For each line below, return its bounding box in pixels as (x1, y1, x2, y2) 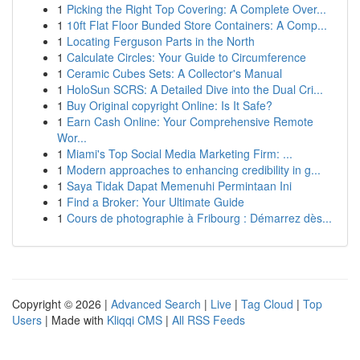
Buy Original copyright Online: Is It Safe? (67, 97, 272, 113)
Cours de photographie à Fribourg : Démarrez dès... (67, 210, 332, 226)
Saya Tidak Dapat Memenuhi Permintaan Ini (67, 178, 292, 194)
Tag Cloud (241, 296, 293, 312)
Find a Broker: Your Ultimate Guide (67, 194, 244, 210)
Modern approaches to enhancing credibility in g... (67, 162, 321, 178)
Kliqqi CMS (107, 312, 162, 328)
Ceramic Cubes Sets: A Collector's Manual (67, 65, 282, 81)
